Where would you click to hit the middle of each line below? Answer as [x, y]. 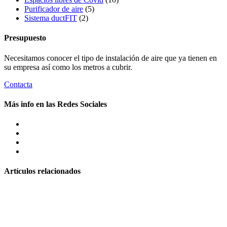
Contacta [18, 84]
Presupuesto [25, 38]
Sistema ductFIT [51, 18]
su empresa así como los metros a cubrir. [68, 67]
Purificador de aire [54, 9]
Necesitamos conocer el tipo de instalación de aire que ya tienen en [110, 58]
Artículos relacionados [42, 171]
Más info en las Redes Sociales [55, 104]
